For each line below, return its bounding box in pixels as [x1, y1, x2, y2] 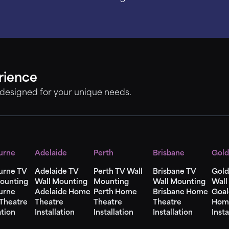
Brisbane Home [152, 189, 208, 196]
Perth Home [94, 189, 138, 196]
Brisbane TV [152, 168, 196, 176]
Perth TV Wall [94, 168, 143, 176]
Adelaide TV [34, 168, 79, 176]
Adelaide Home [34, 189, 90, 196]
